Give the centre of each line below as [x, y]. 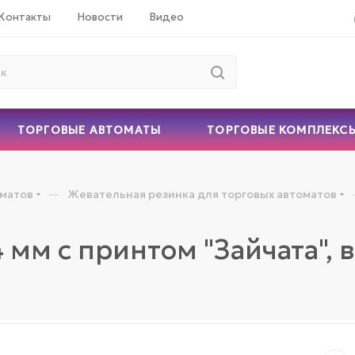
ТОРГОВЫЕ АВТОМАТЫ [89, 130]
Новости [100, 17]
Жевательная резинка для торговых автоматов [202, 194]
